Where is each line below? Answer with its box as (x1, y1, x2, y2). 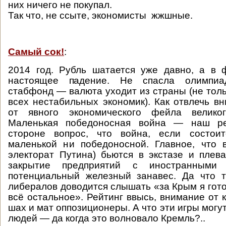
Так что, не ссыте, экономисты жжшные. (8, 10, 193, 21)
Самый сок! (8, 46, 64, 57)
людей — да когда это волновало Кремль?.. (8, 213, 205, 223)
